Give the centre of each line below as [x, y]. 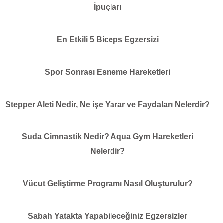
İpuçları [108, 7]
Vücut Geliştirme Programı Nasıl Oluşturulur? [108, 183]
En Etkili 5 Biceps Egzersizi [108, 39]
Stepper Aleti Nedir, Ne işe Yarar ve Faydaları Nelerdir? [108, 104]
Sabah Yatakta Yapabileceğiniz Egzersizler [108, 216]
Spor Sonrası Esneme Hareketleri [108, 72]
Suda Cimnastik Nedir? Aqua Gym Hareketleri [108, 136]
